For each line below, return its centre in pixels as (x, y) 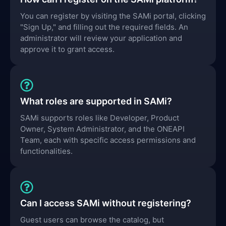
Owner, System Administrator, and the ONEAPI (102, 129)
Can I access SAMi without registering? (106, 203)
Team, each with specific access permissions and (108, 140)
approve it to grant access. (67, 49)
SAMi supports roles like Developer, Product (100, 118)
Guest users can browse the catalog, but (92, 220)
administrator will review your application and (101, 38)
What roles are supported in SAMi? (96, 101)
